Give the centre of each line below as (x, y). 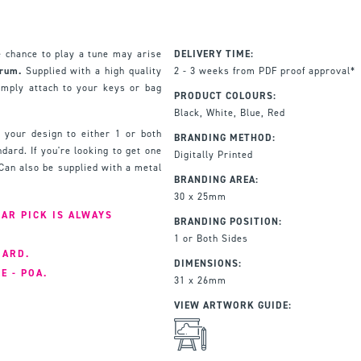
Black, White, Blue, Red (229, 112)
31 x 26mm (200, 280)
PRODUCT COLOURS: (225, 95)
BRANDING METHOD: (224, 137)
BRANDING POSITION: (228, 221)
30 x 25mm (200, 196)
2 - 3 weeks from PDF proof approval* (264, 71)
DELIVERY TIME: (214, 54)
